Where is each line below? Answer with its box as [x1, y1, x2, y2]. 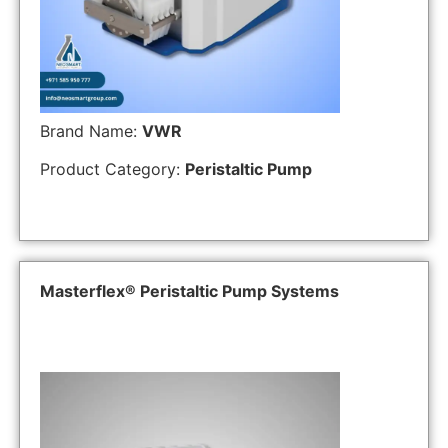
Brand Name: [39, 121, 142, 141]
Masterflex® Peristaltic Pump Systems [39, 280, 339, 301]
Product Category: [39, 159, 185, 180]
